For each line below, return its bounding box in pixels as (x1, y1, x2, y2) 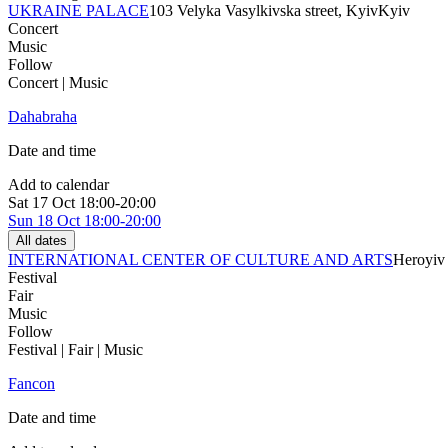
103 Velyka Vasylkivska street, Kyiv (149, 2, 378, 20)
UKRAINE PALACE (8, 2, 149, 20)
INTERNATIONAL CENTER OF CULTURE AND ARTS (8, 251, 393, 269)
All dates (16, 233, 67, 249)
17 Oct (32, 194, 75, 212)
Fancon (8, 375, 55, 393)
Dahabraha (8, 108, 77, 126)
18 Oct (37, 212, 80, 230)
